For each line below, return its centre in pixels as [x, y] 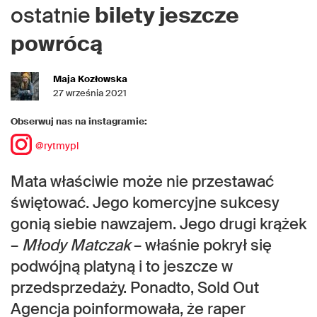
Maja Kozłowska [90, 79]
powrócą [57, 44]
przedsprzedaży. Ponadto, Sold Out [135, 288]
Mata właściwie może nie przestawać [142, 182]
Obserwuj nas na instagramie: [79, 122]
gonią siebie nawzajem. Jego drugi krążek [158, 224]
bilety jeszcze [167, 16]
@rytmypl [57, 146]
